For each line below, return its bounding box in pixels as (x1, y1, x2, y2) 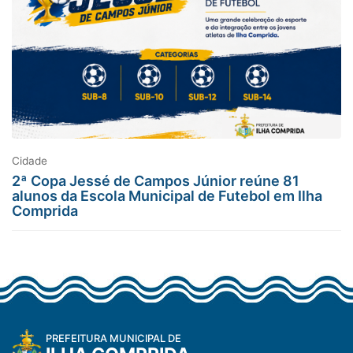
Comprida (12, 203, 78, 220)
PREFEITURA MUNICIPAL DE (45, 331, 181, 344)
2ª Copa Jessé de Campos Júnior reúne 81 (12, 173, 299, 190)
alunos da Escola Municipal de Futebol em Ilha (12, 188, 322, 205)
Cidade (12, 154, 47, 168)
